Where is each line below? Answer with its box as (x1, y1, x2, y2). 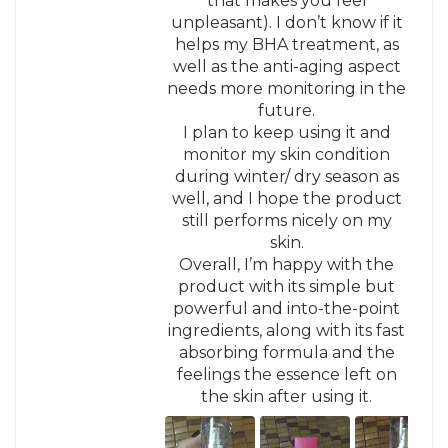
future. (258, 100, 316, 120)
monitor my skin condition (183, 144, 391, 164)
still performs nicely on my (181, 210, 392, 230)
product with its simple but (178, 276, 396, 296)
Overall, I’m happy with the (179, 254, 395, 274)
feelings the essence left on (176, 364, 397, 384)
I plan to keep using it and (182, 122, 391, 142)
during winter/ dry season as (174, 166, 399, 186)
